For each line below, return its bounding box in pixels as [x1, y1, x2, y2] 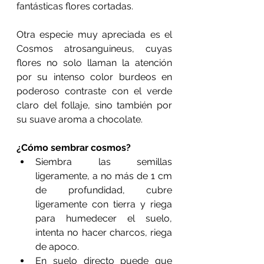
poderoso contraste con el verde [16, 85, 172, 97]
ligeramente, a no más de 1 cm [35, 170, 172, 181]
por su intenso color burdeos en [16, 71, 172, 82]
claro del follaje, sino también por [16, 100, 172, 111]
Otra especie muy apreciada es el [16, 29, 172, 40]
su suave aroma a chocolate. [16, 114, 145, 125]
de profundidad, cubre [35, 184, 172, 196]
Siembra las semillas [35, 156, 172, 167]
